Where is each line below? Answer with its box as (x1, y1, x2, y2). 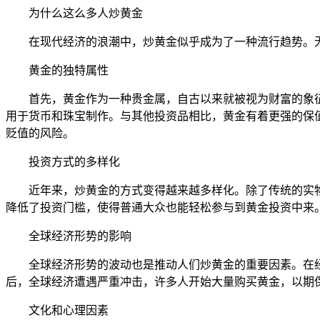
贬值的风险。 (6, 126, 74, 139)
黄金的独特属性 (29, 64, 109, 76)
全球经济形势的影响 (29, 229, 131, 242)
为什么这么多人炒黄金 (29, 6, 143, 19)
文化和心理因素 (29, 304, 109, 316)
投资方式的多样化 (29, 155, 120, 168)
